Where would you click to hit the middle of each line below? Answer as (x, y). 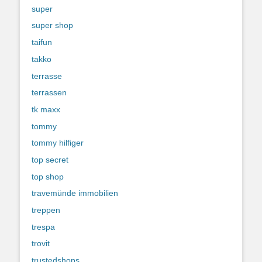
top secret (50, 159)
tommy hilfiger (58, 143)
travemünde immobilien (75, 193)
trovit (41, 244)
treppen (46, 210)
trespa (43, 227)
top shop (48, 176)
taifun (42, 42)
